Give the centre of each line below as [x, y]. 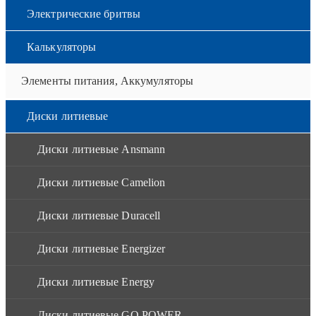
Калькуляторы [62, 47]
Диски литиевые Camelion [102, 182]
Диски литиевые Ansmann [102, 149]
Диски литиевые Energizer [102, 248]
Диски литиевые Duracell [99, 215]
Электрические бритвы [84, 13]
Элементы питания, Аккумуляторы [107, 80]
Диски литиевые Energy [96, 281]
